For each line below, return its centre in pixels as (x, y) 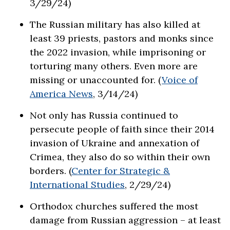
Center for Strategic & (121, 171)
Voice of (180, 80)
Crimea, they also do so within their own (120, 157)
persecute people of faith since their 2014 (122, 129)
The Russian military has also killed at (115, 25)
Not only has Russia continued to (104, 116)
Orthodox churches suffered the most (114, 206)
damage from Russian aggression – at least (125, 220)
